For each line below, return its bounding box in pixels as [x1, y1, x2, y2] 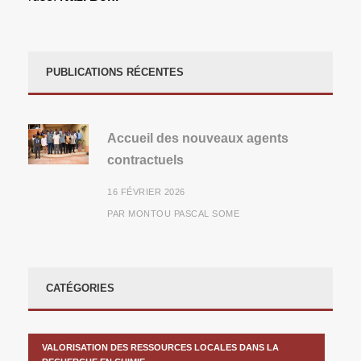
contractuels [107, 152, 184, 167]
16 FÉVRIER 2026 [107, 186, 185, 197]
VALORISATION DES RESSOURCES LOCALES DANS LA [42, 342, 279, 352]
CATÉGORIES [46, 281, 114, 294]
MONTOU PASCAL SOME [128, 208, 239, 218]
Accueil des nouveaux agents [107, 131, 288, 145]
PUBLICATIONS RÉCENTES [46, 65, 184, 78]
